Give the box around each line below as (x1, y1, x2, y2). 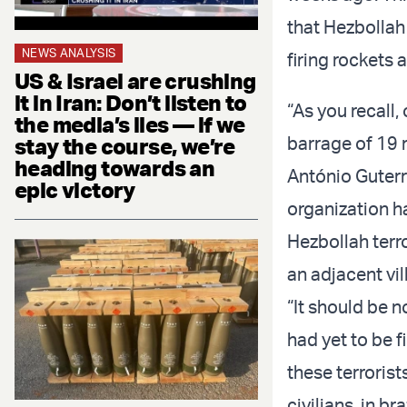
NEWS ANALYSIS (22, 45, 116, 60)
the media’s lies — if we (15, 110, 245, 138)
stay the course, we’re (15, 132, 235, 160)
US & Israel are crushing (15, 66, 256, 94)
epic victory (15, 175, 135, 203)
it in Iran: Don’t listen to (15, 88, 247, 116)
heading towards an (15, 154, 215, 182)
